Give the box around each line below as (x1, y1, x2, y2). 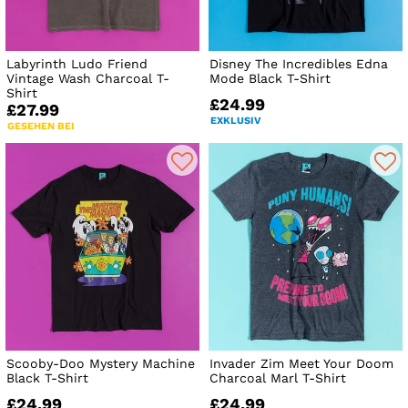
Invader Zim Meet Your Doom (209, 356, 394, 372)
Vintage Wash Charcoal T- (6, 71, 169, 87)
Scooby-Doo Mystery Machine (6, 356, 195, 372)
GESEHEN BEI (7, 120, 75, 133)
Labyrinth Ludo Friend (6, 56, 148, 72)
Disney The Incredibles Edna (209, 56, 389, 72)
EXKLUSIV (210, 115, 262, 127)
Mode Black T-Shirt (209, 71, 331, 87)
